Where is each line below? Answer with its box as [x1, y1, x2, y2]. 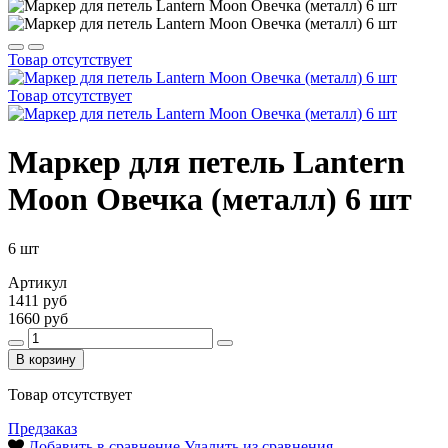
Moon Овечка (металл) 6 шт [8, 181, 412, 218]
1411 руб [8, 291, 67, 309]
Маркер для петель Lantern [8, 144, 405, 181]
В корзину [16, 351, 76, 367]
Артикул [8, 273, 67, 291]
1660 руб [8, 309, 68, 327]
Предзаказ [8, 419, 77, 437]
